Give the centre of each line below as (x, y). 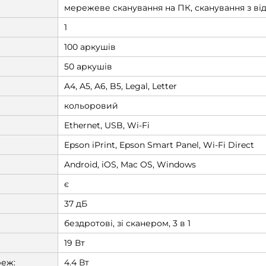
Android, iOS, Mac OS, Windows (130, 164)
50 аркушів (88, 66)
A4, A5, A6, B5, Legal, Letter (120, 86)
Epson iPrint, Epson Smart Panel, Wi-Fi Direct (159, 145)
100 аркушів (90, 47)
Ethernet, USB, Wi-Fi (107, 125)
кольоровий (91, 106)
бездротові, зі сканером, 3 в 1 (127, 223)
